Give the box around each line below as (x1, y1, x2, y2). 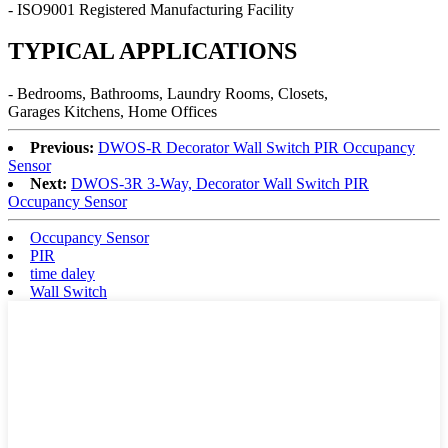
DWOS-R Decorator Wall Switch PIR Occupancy (98, 139, 415, 157)
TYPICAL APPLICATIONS (8, 38, 297, 65)
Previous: (30, 139, 94, 157)
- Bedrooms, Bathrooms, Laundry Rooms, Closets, (8, 85, 328, 103)
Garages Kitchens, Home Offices (8, 103, 217, 121)
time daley (30, 265, 95, 283)
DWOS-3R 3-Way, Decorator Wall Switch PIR (71, 175, 369, 193)
